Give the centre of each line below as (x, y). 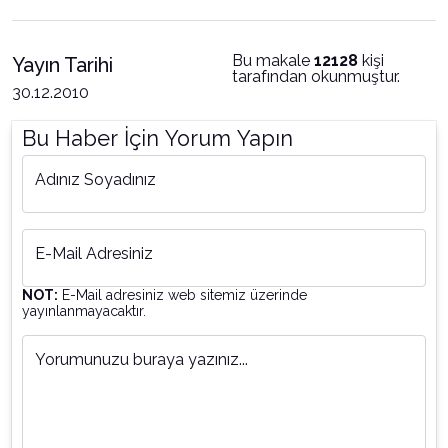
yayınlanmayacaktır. (84, 311)
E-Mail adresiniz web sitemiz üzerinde (182, 295)
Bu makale (273, 60)
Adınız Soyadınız (95, 179)
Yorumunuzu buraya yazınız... (141, 359)
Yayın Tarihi (62, 65)
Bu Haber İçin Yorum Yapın (157, 138)
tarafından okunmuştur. (316, 76)
